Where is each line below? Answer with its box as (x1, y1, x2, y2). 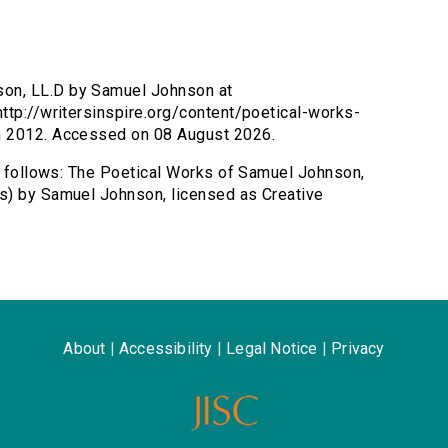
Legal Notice (226, 339, 318, 359)
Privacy (331, 339, 385, 359)
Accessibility (118, 339, 213, 359)
